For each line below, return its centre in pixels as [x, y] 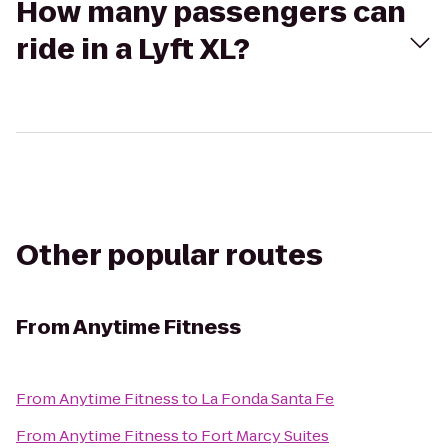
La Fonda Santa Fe [267, 398]
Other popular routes [169, 255]
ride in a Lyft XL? [133, 49]
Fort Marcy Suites [265, 435]
